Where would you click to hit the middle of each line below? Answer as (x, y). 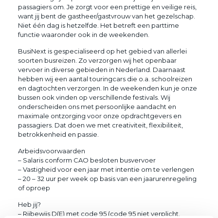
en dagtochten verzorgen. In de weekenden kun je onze (107, 88)
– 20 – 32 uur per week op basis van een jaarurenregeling (107, 178)
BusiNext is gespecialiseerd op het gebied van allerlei (102, 51)
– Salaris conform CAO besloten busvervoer (87, 160)
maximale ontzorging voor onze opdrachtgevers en (100, 116)
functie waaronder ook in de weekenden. (83, 34)
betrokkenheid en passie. (58, 134)
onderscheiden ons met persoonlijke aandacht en (97, 106)
